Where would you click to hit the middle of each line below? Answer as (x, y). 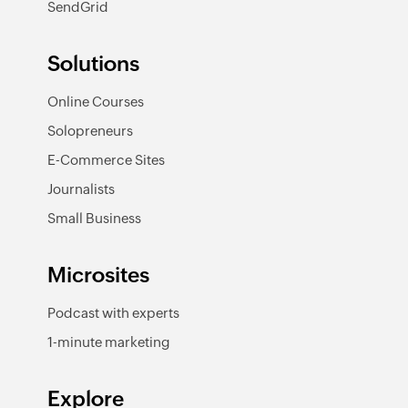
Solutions (93, 64)
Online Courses (96, 102)
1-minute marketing (109, 342)
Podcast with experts (113, 313)
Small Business (94, 218)
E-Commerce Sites (106, 160)
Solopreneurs (90, 131)
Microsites (98, 275)
